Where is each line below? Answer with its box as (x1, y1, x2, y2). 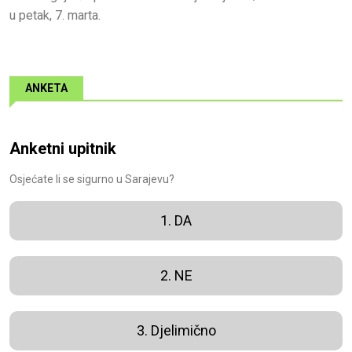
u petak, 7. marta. (9, 8, 101, 24)
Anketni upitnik (9, 139, 116, 159)
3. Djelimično (136, 322, 216, 339)
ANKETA (25, 82, 68, 95)
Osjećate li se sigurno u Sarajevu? (9, 173, 174, 186)
